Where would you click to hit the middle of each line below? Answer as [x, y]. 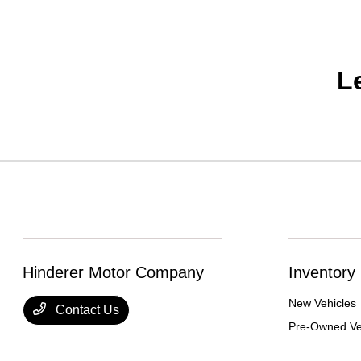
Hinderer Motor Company [114, 273]
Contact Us [86, 310]
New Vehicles [322, 303]
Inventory [322, 273]
